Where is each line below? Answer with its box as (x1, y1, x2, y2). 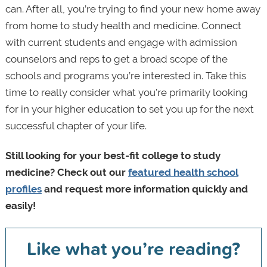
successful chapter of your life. (5, 120, 147, 132)
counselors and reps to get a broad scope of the (5, 53, 228, 66)
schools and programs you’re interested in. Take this (5, 70, 246, 82)
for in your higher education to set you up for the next (5, 103, 254, 116)
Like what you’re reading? (26, 234, 240, 262)
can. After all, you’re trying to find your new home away (5, 3, 260, 15)
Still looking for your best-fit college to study (5, 150, 221, 162)
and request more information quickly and (41, 183, 248, 195)
